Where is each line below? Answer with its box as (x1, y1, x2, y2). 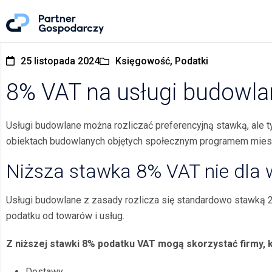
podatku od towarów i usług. (6, 210, 124, 222)
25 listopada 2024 (21, 55, 100, 67)
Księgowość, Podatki (115, 55, 208, 67)
